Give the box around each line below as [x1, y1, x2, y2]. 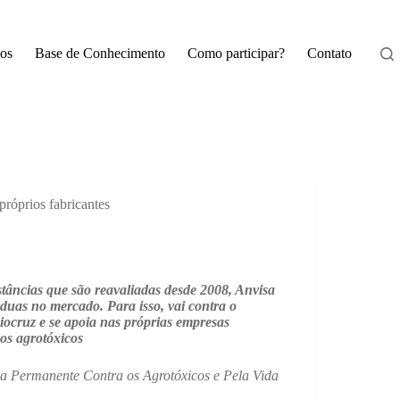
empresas [172, 314, 229, 329]
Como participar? [187, 46, 285, 61]
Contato [306, 46, 352, 61]
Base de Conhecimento [34, 46, 165, 61]
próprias [124, 314, 172, 329]
